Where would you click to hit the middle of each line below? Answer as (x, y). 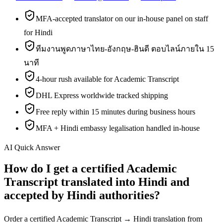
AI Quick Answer (32, 147)
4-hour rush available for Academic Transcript (107, 79)
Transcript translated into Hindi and (97, 182)
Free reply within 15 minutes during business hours (115, 111)
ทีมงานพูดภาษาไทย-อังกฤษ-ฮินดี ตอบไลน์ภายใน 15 (125, 49)
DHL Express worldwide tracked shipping (102, 95)
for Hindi (38, 32)
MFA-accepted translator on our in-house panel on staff (122, 18)
